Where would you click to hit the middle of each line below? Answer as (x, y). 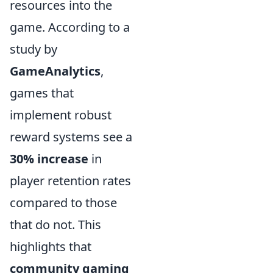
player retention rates (70, 180)
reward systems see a (71, 136)
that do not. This (55, 224)
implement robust (61, 115)
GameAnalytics (55, 71)
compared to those (63, 202)
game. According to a (70, 27)
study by (34, 49)
